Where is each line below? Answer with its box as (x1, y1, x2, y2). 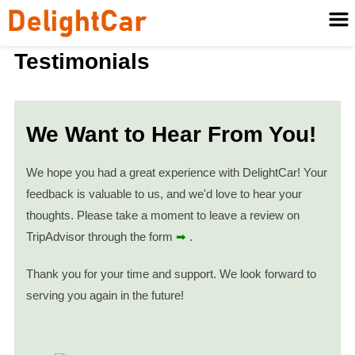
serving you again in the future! (25, 288, 184, 303)
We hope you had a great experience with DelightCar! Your (25, 166, 327, 180)
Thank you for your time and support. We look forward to (25, 267, 316, 281)
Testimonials (13, 49, 150, 74)
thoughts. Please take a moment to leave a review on (25, 208, 300, 223)
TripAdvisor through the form (25, 230, 173, 244)
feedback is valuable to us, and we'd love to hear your (25, 187, 302, 201)
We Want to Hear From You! (25, 122, 316, 147)
